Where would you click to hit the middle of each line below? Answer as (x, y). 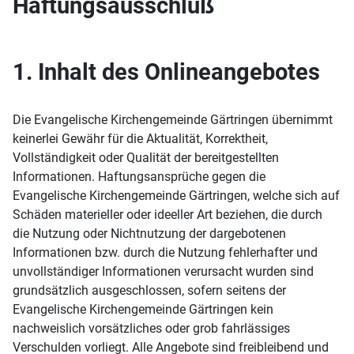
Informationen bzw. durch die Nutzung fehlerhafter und (165, 252)
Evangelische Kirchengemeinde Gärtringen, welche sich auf (176, 196)
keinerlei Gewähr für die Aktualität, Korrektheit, (140, 139)
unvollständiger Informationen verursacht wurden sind (163, 271)
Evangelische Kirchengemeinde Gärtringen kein (143, 309)
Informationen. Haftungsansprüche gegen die (139, 177)
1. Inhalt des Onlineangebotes (166, 72)
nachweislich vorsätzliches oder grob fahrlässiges (151, 328)
